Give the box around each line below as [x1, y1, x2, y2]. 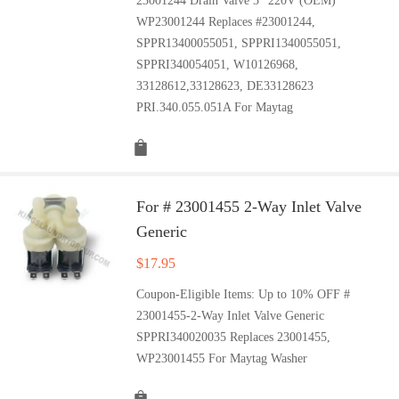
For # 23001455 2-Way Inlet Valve [136, 197, 362, 216]
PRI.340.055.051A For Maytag [136, 100, 294, 114]
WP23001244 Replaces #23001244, [136, 14, 316, 28]
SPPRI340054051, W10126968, [136, 57, 299, 71]
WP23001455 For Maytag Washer [136, 351, 308, 365]
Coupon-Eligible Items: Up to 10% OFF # [136, 287, 351, 301]
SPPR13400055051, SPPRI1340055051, [136, 36, 342, 50]
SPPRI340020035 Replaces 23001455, [136, 330, 331, 344]
